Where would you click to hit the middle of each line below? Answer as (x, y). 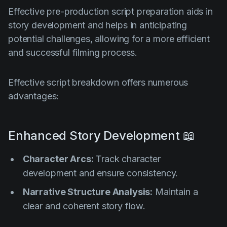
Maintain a (175, 192)
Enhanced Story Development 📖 (102, 136)
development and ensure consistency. (100, 173)
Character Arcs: (58, 159)
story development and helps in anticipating (98, 25)
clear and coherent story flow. (84, 206)
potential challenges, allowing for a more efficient (109, 39)
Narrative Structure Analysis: (88, 192)
